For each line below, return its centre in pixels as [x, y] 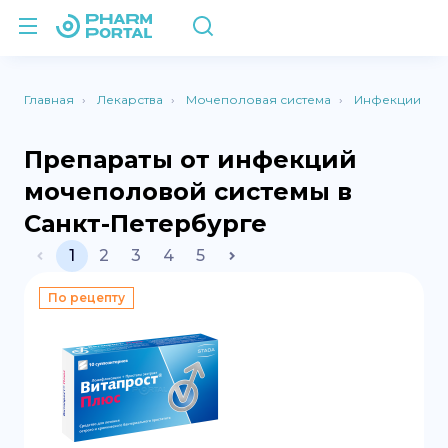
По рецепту [86, 297]
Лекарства [130, 99]
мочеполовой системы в [188, 191]
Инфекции [387, 99]
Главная [49, 99]
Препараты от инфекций [190, 159]
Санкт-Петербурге [145, 223]
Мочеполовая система [258, 99]
